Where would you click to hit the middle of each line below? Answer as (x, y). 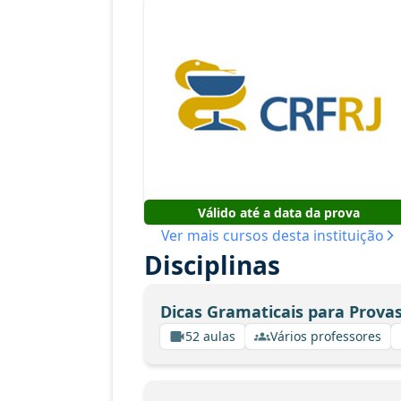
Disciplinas (212, 265)
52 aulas (210, 336)
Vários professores (326, 336)
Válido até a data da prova (278, 212)
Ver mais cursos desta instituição (272, 235)
